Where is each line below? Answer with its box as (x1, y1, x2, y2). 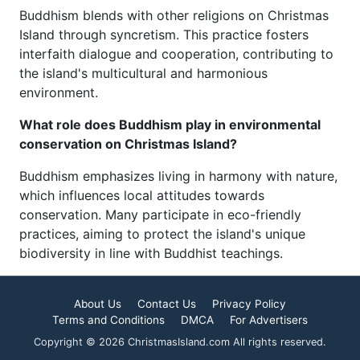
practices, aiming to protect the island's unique (19, 226, 305, 242)
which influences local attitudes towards (19, 187, 264, 203)
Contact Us (137, 297, 196, 310)
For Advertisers (230, 313, 308, 326)
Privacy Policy (212, 297, 286, 310)
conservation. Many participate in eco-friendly (19, 207, 301, 223)
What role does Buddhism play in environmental (19, 117, 321, 133)
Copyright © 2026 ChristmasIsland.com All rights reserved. (34, 336, 326, 348)
